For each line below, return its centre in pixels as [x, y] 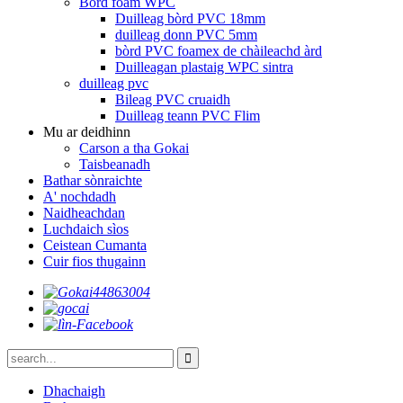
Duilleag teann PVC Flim [188, 116]
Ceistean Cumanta [95, 245]
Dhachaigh [74, 391]
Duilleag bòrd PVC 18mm [190, 18]
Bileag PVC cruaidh [173, 99]
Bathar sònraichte [93, 180]
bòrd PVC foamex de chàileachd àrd [219, 51]
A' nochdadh [80, 197]
